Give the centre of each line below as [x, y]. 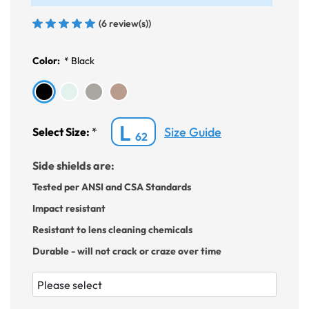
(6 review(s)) [124, 23]
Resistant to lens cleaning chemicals [112, 230]
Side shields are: [73, 166]
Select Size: [62, 131]
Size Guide [193, 132]
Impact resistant [69, 209]
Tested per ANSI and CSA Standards [112, 187]
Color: [47, 61]
